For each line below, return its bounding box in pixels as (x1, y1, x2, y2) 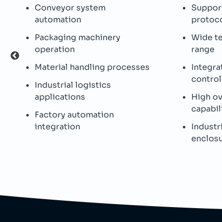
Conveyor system (35, 2, 106, 13)
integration (35, 121, 80, 132)
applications (35, 92, 85, 102)
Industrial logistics (35, 80, 111, 90)
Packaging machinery (35, 32, 120, 43)
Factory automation (35, 110, 114, 120)
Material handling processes (35, 62, 150, 72)
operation (35, 44, 75, 55)
